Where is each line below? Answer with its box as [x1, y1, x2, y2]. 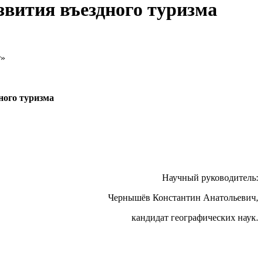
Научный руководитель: [162, 173, 258, 183]
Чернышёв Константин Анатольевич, [108, 193, 258, 203]
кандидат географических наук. [131, 213, 258, 222]
